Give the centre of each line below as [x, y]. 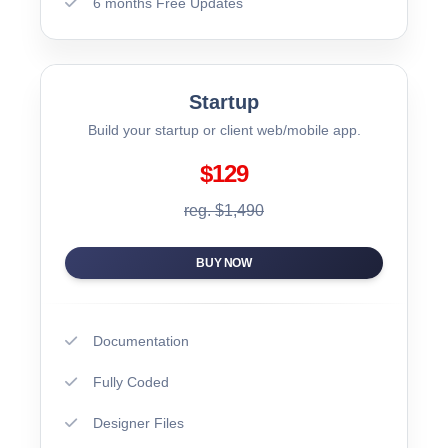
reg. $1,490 [224, 210]
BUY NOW [224, 262]
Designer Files [138, 422]
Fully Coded [131, 381]
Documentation [141, 340]
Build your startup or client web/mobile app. [224, 129]
